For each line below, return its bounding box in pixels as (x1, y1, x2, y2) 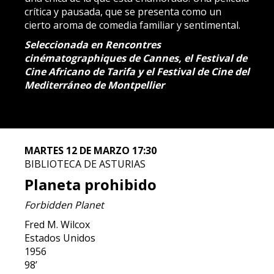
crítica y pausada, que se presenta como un (24, 5, 221, 18)
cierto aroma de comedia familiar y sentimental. (24, 18, 240, 32)
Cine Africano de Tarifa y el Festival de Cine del (24, 65, 250, 78)
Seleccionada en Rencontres (24, 38, 161, 51)
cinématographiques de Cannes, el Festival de (24, 51, 247, 65)
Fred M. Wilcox (24, 218, 90, 231)
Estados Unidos (24, 231, 95, 245)
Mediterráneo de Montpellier (24, 78, 165, 92)
